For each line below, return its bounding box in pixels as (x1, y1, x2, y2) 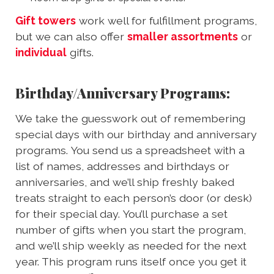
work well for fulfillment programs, (76, 13, 257, 27)
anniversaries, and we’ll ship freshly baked (15, 175, 234, 188)
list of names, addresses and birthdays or (15, 159, 229, 172)
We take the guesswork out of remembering (15, 111, 245, 125)
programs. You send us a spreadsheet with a (15, 143, 245, 157)
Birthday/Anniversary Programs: (15, 83, 230, 102)
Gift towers (15, 13, 76, 27)
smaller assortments (127, 29, 238, 43)
